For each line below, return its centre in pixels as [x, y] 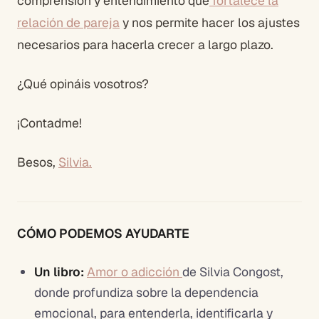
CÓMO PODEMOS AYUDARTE [103, 233]
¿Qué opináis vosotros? [83, 83]
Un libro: [61, 271]
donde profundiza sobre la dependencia [146, 292]
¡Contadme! [49, 122]
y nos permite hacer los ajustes [210, 22]
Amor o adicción [135, 271]
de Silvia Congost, [233, 271]
